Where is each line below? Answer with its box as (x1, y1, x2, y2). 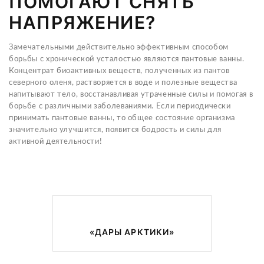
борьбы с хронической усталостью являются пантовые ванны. (9, 55, 245, 63)
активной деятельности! (9, 138, 103, 146)
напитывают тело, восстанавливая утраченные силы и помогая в (9, 91, 253, 98)
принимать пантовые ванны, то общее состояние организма (9, 114, 236, 122)
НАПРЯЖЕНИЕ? (9, 12, 156, 33)
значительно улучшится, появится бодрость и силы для (9, 126, 222, 134)
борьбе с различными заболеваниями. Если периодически (9, 103, 231, 110)
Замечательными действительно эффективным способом (9, 44, 229, 51)
